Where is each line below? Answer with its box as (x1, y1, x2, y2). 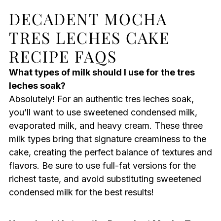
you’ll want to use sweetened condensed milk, (8, 107, 197, 117)
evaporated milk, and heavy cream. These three (8, 120, 203, 131)
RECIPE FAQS (8, 45, 117, 67)
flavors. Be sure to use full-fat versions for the (8, 160, 196, 171)
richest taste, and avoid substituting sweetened (8, 173, 201, 184)
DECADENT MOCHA (8, 7, 167, 29)
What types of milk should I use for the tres (8, 67, 195, 77)
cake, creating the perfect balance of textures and (8, 147, 212, 157)
